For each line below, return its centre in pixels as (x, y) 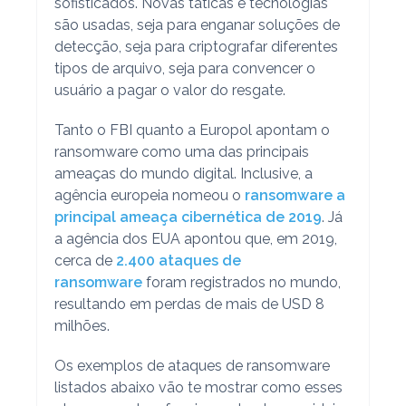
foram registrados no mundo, (241, 282)
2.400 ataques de (178, 260)
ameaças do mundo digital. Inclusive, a (183, 173)
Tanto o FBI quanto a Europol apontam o (192, 130)
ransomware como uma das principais (181, 151)
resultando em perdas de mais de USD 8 (189, 304)
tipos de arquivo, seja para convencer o (184, 68)
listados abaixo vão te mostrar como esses (198, 387)
